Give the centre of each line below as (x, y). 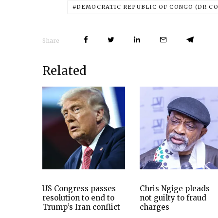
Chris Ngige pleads (175, 188)
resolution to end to (78, 198)
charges (154, 207)
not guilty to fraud (173, 198)
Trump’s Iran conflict (81, 207)
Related (64, 71)
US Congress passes (79, 188)
